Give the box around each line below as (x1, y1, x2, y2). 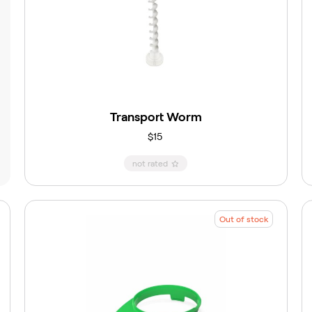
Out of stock (219, 214, 269, 224)
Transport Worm (109, 110, 202, 125)
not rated (132, 159, 169, 169)
